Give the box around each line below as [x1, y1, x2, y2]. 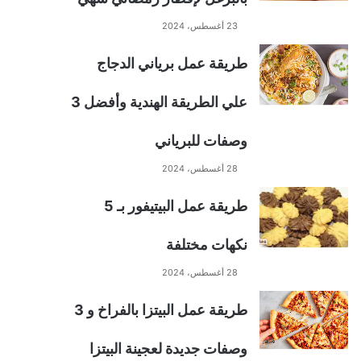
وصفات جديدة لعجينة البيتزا [89, 340, 247, 357]
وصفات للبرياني [155, 132, 247, 149]
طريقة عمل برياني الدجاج [97, 55, 247, 72]
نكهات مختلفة [166, 236, 247, 253]
